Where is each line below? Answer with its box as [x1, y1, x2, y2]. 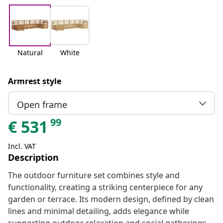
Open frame [17, 98, 67, 111]
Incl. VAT [8, 141, 36, 151]
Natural [17, 48, 43, 58]
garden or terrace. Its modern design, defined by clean [8, 194, 214, 205]
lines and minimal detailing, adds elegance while [8, 206, 189, 217]
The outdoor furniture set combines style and [8, 170, 180, 181]
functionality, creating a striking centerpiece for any [8, 182, 203, 193]
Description [8, 151, 59, 164]
